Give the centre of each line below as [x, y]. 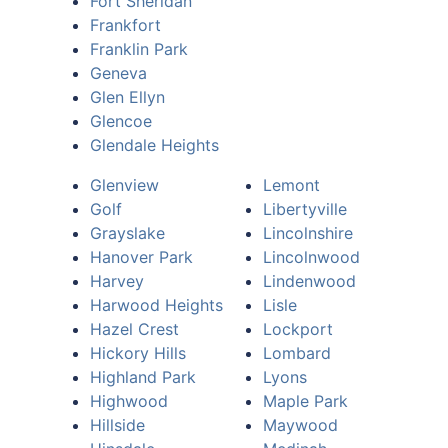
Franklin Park [139, 49]
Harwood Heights [156, 305]
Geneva [118, 73]
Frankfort [125, 25]
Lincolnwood [311, 257]
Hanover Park [141, 257]
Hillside [117, 425]
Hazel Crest [134, 329]
